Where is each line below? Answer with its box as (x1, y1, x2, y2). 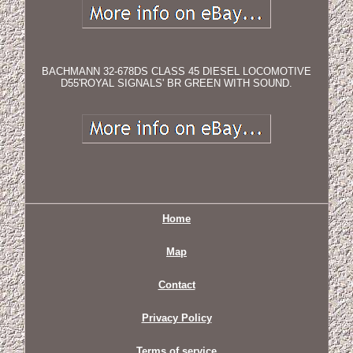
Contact (158, 279, 195, 292)
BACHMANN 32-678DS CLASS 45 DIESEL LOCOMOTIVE (42, 65, 311, 78)
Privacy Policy (141, 312, 212, 325)
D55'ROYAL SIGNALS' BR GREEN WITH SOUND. (61, 77, 292, 90)
